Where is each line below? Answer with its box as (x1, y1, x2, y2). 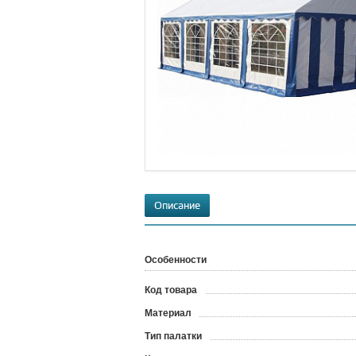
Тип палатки (145, 331, 202, 342)
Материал (145, 308, 192, 319)
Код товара (145, 284, 197, 296)
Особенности (145, 254, 207, 265)
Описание (154, 200, 200, 212)
